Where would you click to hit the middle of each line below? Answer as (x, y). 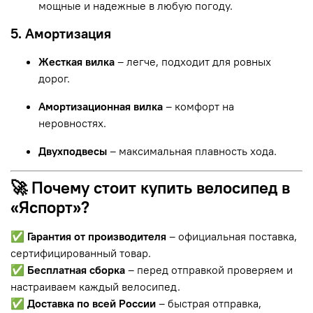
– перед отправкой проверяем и (210, 269)
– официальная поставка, (233, 236)
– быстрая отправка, (210, 303)
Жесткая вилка (77, 61)
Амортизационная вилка (101, 106)
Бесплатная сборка (76, 269)
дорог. (54, 78)
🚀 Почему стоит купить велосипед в (150, 187)
